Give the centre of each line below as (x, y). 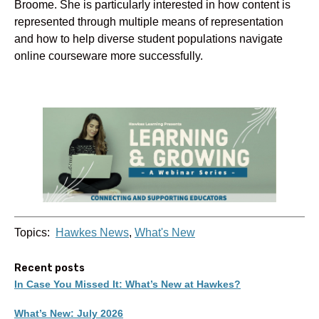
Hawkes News (92, 232)
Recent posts (49, 268)
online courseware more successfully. (109, 55)
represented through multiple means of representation (149, 21)
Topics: (33, 232)
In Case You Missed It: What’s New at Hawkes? (127, 284)
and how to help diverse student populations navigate (148, 38)
